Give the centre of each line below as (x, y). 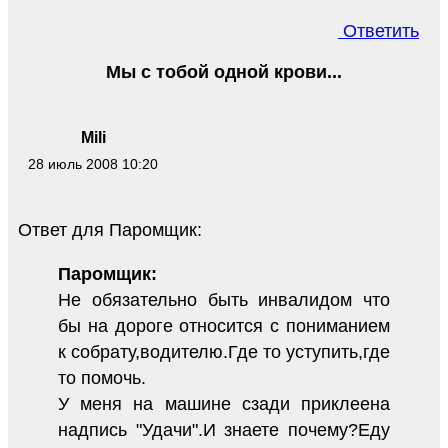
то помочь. (102, 378)
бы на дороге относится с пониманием (224, 326)
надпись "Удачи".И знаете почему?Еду (224, 430)
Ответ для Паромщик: (110, 230)
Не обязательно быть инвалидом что (224, 300)
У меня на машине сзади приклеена (224, 404)
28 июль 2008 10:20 (93, 164)
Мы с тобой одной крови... (224, 72)
